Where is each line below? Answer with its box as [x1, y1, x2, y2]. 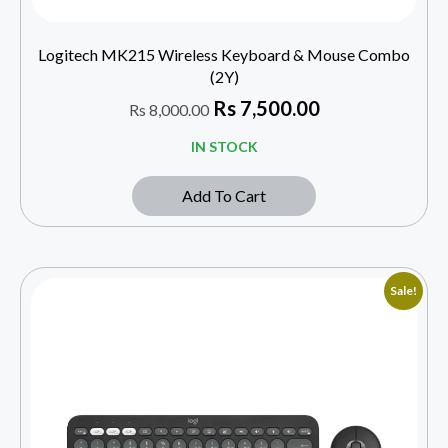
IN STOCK [190, 137, 258, 155]
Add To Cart [182, 185, 266, 205]
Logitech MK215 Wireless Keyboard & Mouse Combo [38, 44, 410, 64]
